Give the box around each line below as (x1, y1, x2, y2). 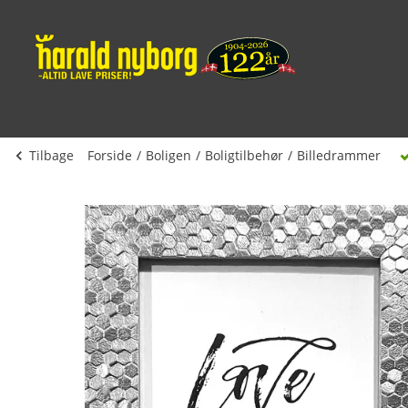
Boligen (146, 147, 191, 164)
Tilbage (29, 147, 74, 164)
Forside (87, 147, 132, 164)
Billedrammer (297, 147, 381, 164)
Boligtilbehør (205, 147, 283, 164)
